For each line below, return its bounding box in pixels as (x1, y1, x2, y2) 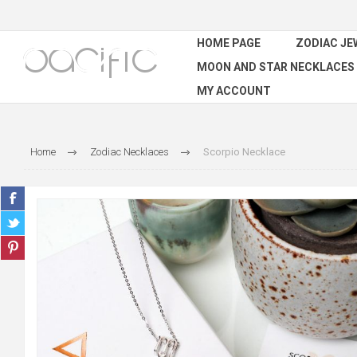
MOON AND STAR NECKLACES (197, 61, 355, 73)
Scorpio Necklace (202, 146, 285, 158)
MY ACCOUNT (197, 84, 271, 97)
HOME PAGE (197, 37, 261, 49)
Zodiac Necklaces (89, 146, 169, 158)
